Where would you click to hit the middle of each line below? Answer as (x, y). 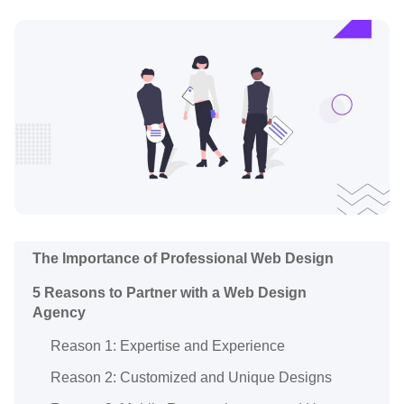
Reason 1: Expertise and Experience (168, 345)
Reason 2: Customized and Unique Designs (191, 377)
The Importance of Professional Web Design (183, 258)
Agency (59, 312)
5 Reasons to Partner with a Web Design (170, 292)
